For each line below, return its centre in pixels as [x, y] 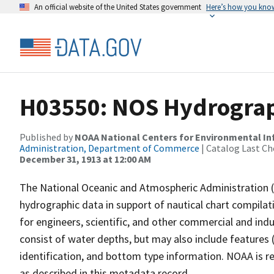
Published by [47, 137]
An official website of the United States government [118, 7]
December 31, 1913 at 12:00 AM [85, 159]
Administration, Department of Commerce [109, 148]
